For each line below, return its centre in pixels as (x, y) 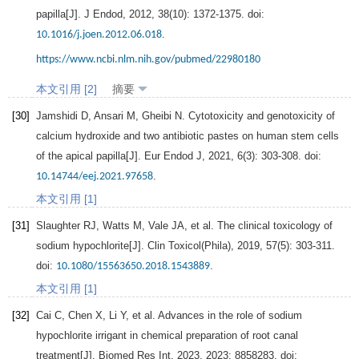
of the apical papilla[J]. (90, 156)
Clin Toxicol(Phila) (189, 246)
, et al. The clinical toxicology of (258, 226)
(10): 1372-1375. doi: (217, 14)
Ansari (109, 116)
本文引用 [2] (67, 89)
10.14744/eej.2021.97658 (95, 177)
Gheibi (157, 116)
